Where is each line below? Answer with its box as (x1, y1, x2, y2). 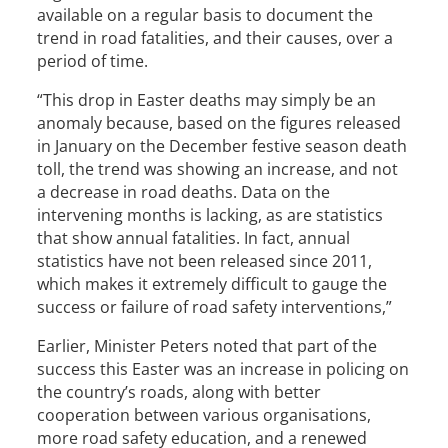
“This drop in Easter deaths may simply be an (37, 89, 377, 111)
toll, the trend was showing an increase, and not (37, 158, 399, 180)
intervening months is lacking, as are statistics (37, 204, 384, 226)
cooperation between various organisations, (37, 404, 372, 426)
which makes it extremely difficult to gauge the (37, 273, 388, 295)
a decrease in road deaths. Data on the (37, 181, 331, 203)
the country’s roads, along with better (37, 381, 322, 403)
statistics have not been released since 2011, (37, 250, 373, 272)
